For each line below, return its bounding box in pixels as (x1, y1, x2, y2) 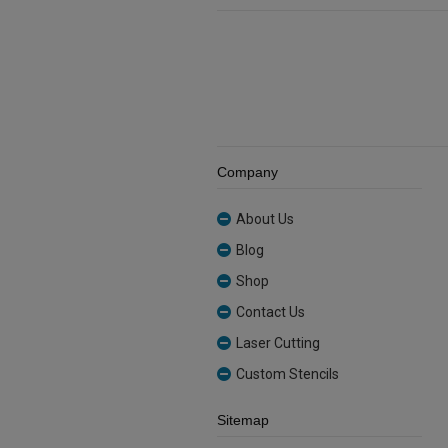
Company (217, 164, 278, 181)
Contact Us (236, 304, 305, 321)
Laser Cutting (236, 335, 320, 352)
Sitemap (217, 412, 269, 429)
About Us (236, 211, 294, 228)
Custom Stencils (236, 366, 339, 383)
